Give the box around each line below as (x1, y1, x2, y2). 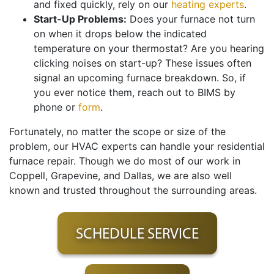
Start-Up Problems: (34, 13, 127, 26)
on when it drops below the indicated (34, 28, 207, 40)
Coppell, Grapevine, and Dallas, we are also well (9, 169, 232, 182)
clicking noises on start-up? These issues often (34, 57, 251, 70)
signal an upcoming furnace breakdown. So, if (34, 72, 246, 84)
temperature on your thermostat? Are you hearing (34, 42, 264, 55)
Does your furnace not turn (127, 13, 255, 26)
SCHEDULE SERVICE (75, 224, 199, 243)
